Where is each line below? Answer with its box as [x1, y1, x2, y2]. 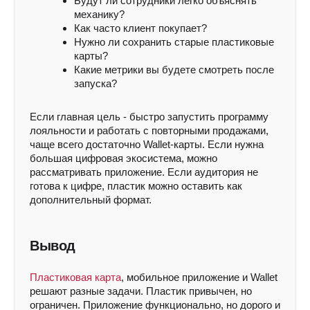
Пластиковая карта [30, 271, 121, 283]
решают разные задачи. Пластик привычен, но [30, 285, 252, 297]
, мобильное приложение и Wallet [121, 271, 277, 283]
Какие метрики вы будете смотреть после [74, 64, 274, 75]
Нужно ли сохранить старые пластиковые [74, 36, 274, 48]
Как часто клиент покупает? [74, 22, 207, 34]
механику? [74, 8, 125, 20]
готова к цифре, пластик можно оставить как [30, 180, 242, 192]
